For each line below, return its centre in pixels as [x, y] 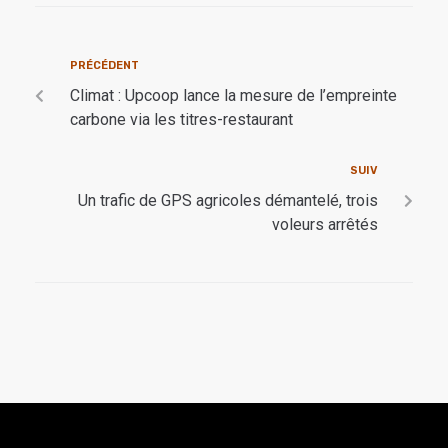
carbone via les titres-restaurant [181, 119]
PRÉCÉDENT [104, 65]
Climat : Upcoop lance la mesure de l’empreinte [233, 95]
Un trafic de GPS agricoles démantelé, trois [228, 200]
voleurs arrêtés [325, 224]
